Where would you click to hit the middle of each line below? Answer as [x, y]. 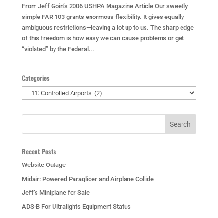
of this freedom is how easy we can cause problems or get [103, 38]
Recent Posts [39, 151]
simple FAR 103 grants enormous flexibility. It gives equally [103, 17]
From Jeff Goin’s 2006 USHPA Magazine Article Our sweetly [105, 6]
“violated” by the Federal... [58, 49]
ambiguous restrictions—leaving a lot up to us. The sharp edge [108, 27]
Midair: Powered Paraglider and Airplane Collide [88, 179]
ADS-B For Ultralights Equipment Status [76, 206]
